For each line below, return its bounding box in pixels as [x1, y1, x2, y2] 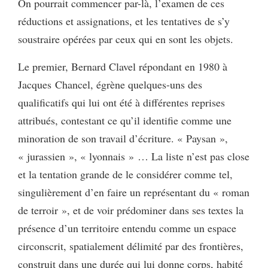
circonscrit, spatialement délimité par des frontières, [18, 239, 243, 254]
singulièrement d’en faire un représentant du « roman [18, 185, 249, 200]
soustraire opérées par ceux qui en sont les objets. [18, 32, 233, 47]
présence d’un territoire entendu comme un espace [18, 221, 236, 236]
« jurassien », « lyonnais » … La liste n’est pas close [18, 149, 249, 164]
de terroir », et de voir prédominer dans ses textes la [18, 203, 243, 218]
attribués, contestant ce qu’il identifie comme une [18, 113, 232, 128]
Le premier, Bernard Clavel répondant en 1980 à [18, 59, 227, 74]
